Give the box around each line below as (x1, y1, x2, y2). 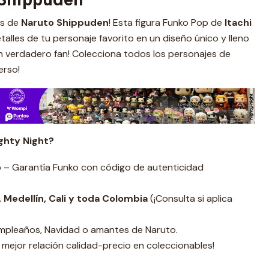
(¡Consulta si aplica (148, 192, 232, 205)
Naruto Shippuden (21, 16, 109, 29)
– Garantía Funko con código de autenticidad (1, 160, 204, 174)
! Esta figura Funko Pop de (109, 16, 225, 29)
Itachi (225, 16, 252, 29)
